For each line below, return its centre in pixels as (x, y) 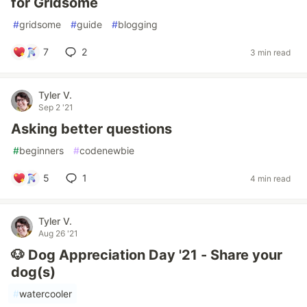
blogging (138, 24)
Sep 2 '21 (56, 107)
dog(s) (33, 272)
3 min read (270, 52)
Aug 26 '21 (58, 233)
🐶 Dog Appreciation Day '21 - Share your (147, 255)
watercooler (46, 294)
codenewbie (107, 150)
